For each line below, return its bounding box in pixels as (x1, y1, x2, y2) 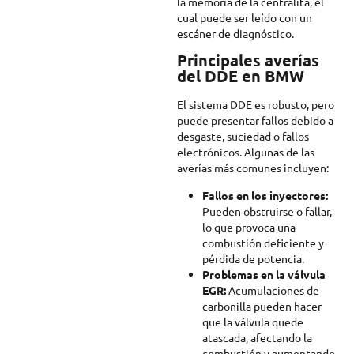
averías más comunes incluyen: (177, 160, 329, 175)
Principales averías (177, 50, 319, 71)
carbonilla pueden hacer (202, 298, 322, 313)
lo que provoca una (202, 219, 296, 234)
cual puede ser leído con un (177, 9, 312, 24)
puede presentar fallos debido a (177, 113, 333, 128)
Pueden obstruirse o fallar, (202, 203, 332, 218)
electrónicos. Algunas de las (177, 145, 314, 160)
